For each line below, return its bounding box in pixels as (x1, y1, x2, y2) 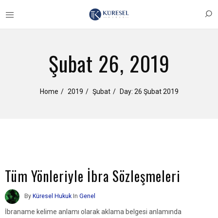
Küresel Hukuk (33, 192, 72, 200)
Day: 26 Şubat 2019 (119, 87, 179, 95)
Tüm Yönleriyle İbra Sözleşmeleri (5, 165, 181, 186)
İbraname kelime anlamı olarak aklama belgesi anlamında (5, 208, 182, 216)
